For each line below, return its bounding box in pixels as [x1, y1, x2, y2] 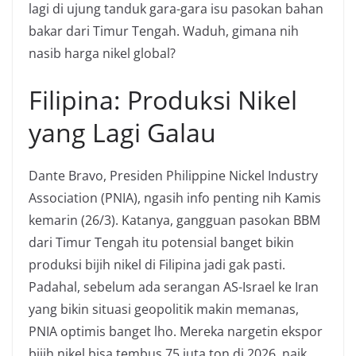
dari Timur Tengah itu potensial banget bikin [29, 234, 294, 251]
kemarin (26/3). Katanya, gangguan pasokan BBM [29, 211, 320, 229]
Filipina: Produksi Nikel [29, 83, 297, 117]
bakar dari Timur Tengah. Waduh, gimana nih [29, 22, 299, 40]
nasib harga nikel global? [29, 44, 176, 62]
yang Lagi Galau [29, 115, 216, 149]
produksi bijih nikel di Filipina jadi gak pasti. [29, 256, 285, 273]
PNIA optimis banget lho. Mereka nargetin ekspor [29, 323, 323, 340]
